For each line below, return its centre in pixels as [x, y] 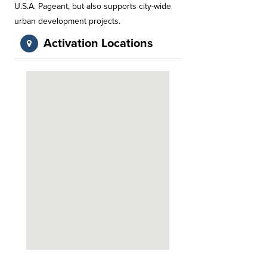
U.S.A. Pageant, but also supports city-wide [93, 6]
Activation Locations [98, 44]
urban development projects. [67, 21]
